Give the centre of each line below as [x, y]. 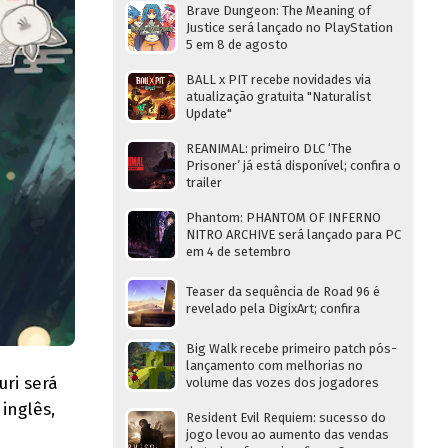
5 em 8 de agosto [237, 44]
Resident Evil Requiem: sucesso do [286, 417]
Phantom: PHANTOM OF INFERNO [283, 217]
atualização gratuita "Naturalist [278, 96]
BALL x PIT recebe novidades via [278, 79]
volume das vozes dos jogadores [282, 382]
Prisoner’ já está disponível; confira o [293, 165]
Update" [209, 113]
